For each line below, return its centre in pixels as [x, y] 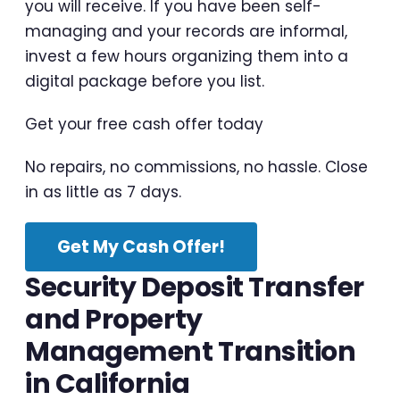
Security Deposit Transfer [195, 287]
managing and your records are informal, [186, 31]
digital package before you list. [145, 81]
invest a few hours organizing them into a [187, 56]
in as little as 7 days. [103, 192]
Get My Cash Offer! [141, 246]
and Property [114, 319]
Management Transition [191, 351]
